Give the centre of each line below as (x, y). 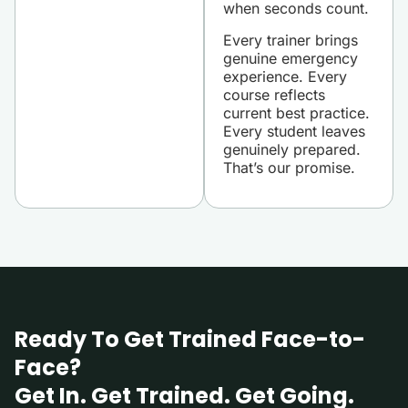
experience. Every (285, 76)
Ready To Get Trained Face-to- (190, 340)
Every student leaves (294, 131)
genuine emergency (291, 58)
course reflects (274, 94)
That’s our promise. (289, 167)
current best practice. (296, 112)
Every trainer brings (291, 40)
